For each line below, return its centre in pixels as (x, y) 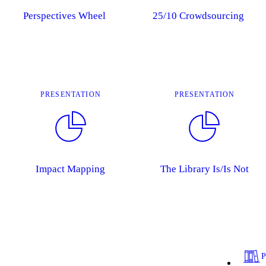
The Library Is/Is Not (204, 169)
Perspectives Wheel (64, 15)
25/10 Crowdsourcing (198, 15)
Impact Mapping (71, 169)
